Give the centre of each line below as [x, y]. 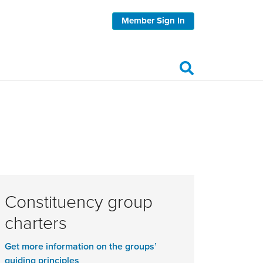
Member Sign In [153, 21]
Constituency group [79, 201]
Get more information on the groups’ [81, 246]
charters [36, 222]
